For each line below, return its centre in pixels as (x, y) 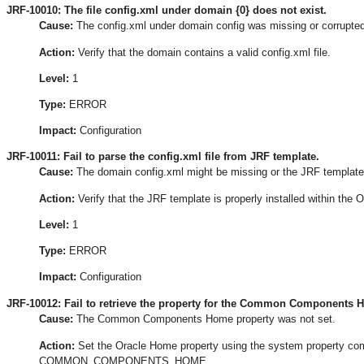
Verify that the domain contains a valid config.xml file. (203, 52)
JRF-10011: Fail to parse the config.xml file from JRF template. (163, 157)
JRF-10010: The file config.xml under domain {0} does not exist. (167, 10)
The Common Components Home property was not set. (204, 318)
